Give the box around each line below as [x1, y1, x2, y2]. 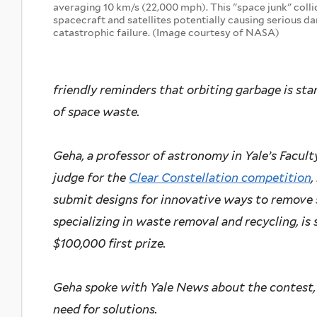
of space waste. [53, 105, 139, 120]
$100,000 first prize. [53, 236, 166, 251]
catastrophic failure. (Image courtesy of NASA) [53, 26, 279, 38]
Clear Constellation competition [129, 171, 311, 185]
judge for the [53, 171, 129, 185]
